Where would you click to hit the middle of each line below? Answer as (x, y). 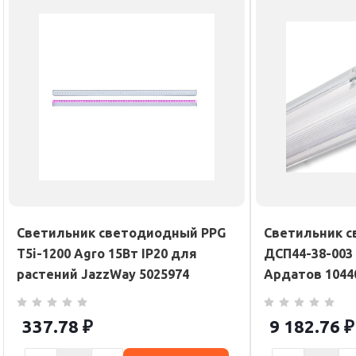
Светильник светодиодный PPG (121, 233)
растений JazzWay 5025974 (103, 274)
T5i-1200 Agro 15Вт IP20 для (107, 253)
